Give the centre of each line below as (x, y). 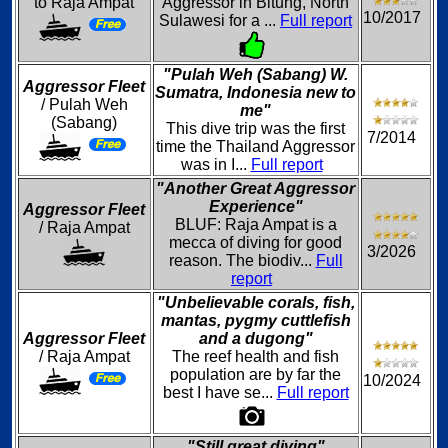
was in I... (215, 164)
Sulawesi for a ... (219, 20)
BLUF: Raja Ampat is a (255, 224)
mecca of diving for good (255, 242)
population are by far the (255, 374)
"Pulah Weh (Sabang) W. (255, 74)
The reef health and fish (255, 356)
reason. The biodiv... (242, 260)
